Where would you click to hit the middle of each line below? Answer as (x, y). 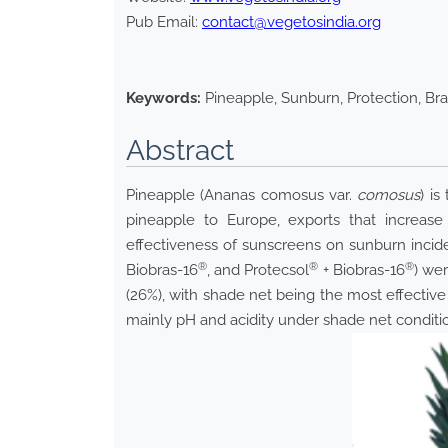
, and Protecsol (258, 270)
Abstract (180, 151)
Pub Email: (164, 22)
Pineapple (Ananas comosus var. (242, 195)
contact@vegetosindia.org (291, 22)
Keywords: (163, 98)
